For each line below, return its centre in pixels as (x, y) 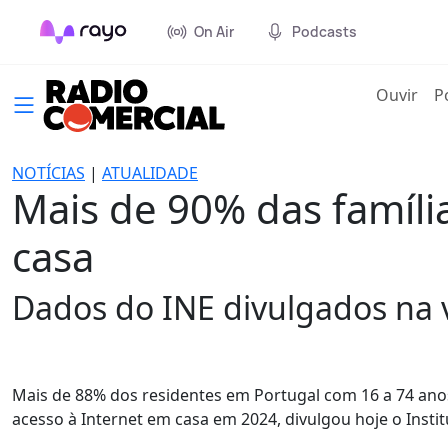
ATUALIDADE (150, 173)
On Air (214, 31)
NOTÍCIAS (48, 173)
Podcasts (324, 31)
